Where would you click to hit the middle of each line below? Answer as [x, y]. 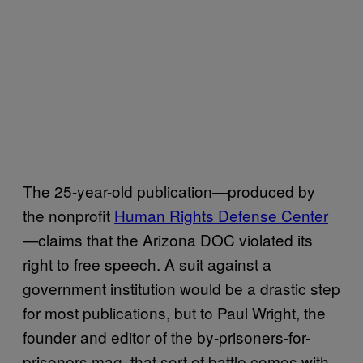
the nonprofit [68, 215]
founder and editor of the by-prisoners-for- [167, 336]
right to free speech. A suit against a [147, 263]
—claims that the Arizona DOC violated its [168, 239]
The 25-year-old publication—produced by [169, 190]
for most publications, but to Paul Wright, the [174, 312]
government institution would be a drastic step [181, 288]
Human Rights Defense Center [221, 215]
